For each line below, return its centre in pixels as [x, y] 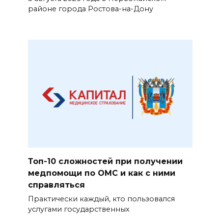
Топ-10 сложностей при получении [105, 161]
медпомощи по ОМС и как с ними [101, 173]
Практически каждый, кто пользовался [101, 199]
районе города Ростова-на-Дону [90, 9]
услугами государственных [79, 209]
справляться [56, 185]
